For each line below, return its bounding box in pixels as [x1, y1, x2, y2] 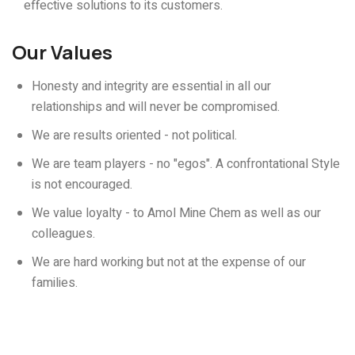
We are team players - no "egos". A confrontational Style [32, 155, 340, 174]
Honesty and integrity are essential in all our [32, 77, 271, 97]
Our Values [12, 39, 113, 66]
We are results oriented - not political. [32, 126, 237, 146]
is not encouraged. [32, 175, 132, 195]
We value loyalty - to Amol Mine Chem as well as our [32, 204, 321, 223]
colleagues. [32, 224, 95, 244]
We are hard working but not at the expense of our [32, 253, 306, 273]
